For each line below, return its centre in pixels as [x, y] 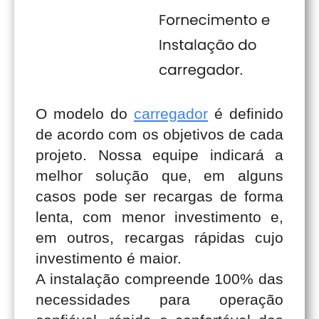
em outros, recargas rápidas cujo [159, 237]
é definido [246, 113]
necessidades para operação [159, 299]
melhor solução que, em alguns [159, 175]
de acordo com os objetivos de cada [159, 134]
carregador [171, 113]
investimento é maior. [109, 258]
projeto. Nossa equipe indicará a [159, 155]
